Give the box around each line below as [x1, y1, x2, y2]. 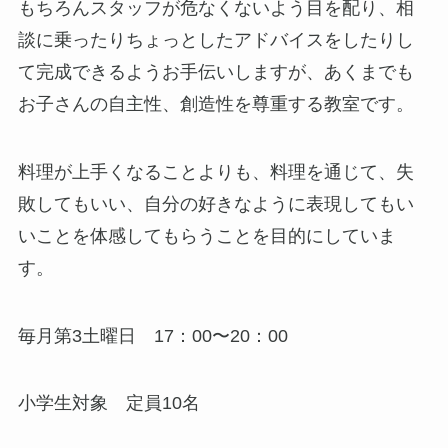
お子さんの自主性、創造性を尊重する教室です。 [17, 93, 414, 114]
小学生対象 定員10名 [17, 393, 200, 414]
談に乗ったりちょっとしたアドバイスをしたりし [17, 29, 414, 50]
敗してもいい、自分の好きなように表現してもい [17, 193, 414, 214]
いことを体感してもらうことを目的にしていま [17, 225, 396, 246]
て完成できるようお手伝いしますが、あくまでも [17, 61, 414, 82]
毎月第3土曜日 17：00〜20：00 [17, 325, 288, 346]
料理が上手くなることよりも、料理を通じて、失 [17, 161, 414, 182]
